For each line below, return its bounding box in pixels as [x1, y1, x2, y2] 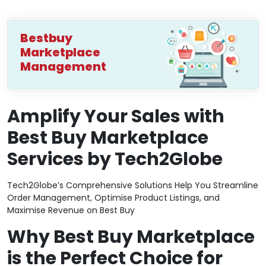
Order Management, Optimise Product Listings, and [7, 192, 220, 204]
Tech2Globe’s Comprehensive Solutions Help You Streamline [7, 179, 258, 192]
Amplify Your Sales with [7, 104, 224, 129]
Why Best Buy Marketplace [7, 224, 255, 250]
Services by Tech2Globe [7, 147, 223, 172]
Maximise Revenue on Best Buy [7, 204, 135, 217]
